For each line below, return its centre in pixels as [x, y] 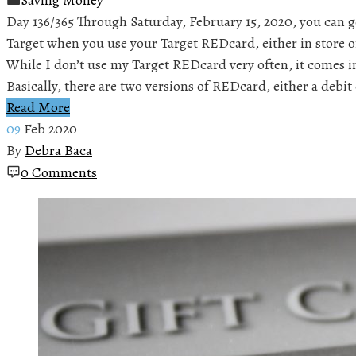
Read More [38, 107]
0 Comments [59, 172]
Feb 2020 [50, 128]
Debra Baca [58, 150]
